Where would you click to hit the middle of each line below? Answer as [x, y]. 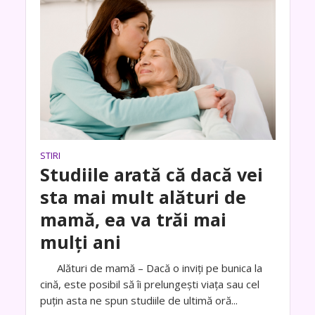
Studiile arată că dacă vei [151, 174]
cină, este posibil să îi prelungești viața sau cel [149, 284]
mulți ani [80, 242]
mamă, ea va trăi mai [133, 219]
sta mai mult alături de [143, 197]
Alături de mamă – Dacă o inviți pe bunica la [151, 268]
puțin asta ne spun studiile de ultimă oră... [139, 300]
